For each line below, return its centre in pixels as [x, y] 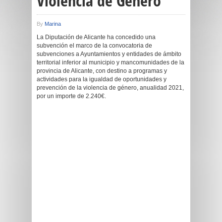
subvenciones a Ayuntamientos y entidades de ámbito [109, 54]
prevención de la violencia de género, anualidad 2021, [110, 88]
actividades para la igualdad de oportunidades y [102, 79]
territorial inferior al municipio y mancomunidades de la [111, 62]
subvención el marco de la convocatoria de [94, 46]
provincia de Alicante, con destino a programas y [102, 71]
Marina [53, 24]
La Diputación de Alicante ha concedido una [96, 37]
